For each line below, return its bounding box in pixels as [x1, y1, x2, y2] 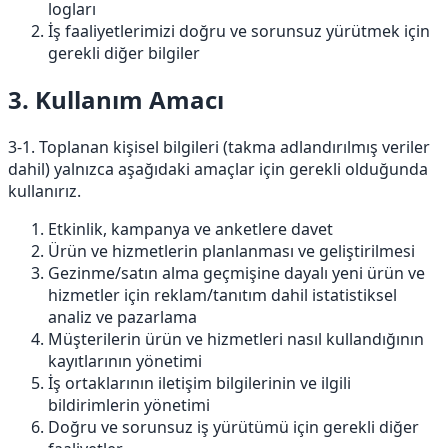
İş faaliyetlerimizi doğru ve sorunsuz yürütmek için [48, 19, 430, 42]
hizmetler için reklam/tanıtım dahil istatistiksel [48, 284, 397, 307]
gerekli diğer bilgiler [48, 41, 200, 64]
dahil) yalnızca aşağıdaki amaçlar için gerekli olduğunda [8, 158, 428, 181]
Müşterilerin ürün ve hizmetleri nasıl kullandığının [48, 328, 424, 351]
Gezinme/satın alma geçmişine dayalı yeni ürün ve [48, 262, 425, 285]
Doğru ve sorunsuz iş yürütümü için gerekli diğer [48, 416, 419, 439]
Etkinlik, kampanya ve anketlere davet [48, 218, 333, 241]
